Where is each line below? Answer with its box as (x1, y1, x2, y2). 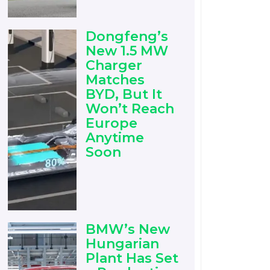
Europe (86, 115, 138, 132)
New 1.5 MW (86, 43, 169, 60)
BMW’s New (86, 221, 171, 238)
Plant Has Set (86, 250, 179, 267)
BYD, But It (86, 86, 163, 103)
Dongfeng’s (86, 28, 169, 45)
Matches (86, 72, 145, 89)
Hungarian (86, 236, 160, 253)
